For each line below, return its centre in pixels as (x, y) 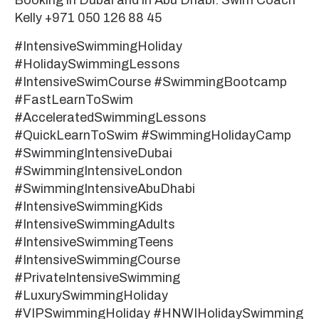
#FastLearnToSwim (74, 99)
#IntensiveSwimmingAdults (95, 224)
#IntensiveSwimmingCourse (97, 260)
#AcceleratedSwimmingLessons (110, 117)
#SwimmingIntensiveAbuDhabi (105, 188)
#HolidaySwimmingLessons (97, 64)
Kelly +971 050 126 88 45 (89, 18)
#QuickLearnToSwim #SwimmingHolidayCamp (153, 135)
